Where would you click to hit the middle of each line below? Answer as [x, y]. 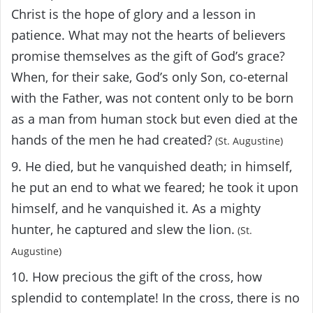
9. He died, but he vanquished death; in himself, [152, 166]
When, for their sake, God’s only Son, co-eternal [150, 77]
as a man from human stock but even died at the [154, 118]
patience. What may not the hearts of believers [148, 35]
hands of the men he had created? [112, 139]
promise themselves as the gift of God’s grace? [148, 56]
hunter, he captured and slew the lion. [123, 229]
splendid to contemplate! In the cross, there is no [155, 297]
